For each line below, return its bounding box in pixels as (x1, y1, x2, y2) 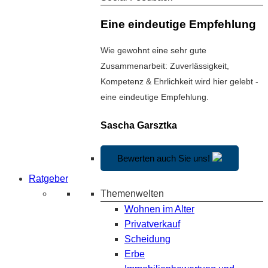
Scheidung (124, 233, 170, 244)
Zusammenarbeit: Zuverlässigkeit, (100, 61, 229, 71)
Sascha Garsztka (100, 120, 177, 130)
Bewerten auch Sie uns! (117, 153, 210, 163)
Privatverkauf (124, 218, 180, 229)
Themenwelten (100, 188, 164, 199)
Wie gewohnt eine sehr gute (100, 45, 206, 56)
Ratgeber (29, 173, 68, 184)
